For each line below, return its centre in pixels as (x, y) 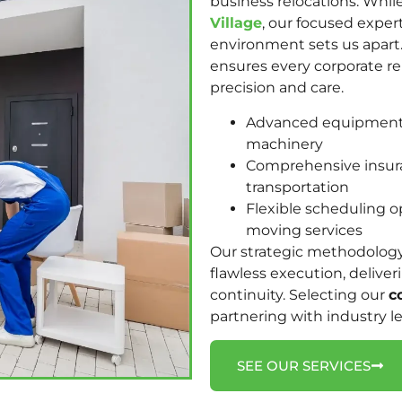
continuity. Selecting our (299, 294)
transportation (297, 187)
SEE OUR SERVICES (304, 365)
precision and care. (277, 88)
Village (236, 23)
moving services (304, 230)
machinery (286, 144)
